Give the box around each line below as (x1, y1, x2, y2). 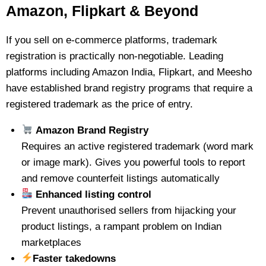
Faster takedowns (32, 252, 116, 264)
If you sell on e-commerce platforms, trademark (6, 34, 217, 46)
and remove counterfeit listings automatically (21, 172, 220, 184)
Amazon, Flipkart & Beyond (6, 2, 198, 19)
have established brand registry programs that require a (6, 82, 252, 94)
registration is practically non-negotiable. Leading (6, 50, 223, 62)
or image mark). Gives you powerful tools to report (21, 156, 245, 168)
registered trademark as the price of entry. (6, 98, 193, 110)
